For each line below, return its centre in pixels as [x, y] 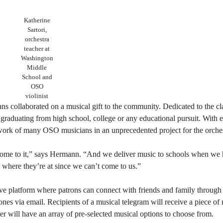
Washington [37, 58]
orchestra [37, 39]
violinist [37, 96]
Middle [37, 67]
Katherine [37, 20]
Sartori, [37, 29]
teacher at [37, 48]
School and [37, 77]
